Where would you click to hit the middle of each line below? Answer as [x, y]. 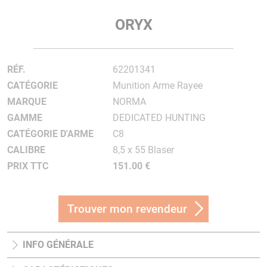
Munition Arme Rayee [157, 86]
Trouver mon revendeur [127, 209]
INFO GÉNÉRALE [58, 245]
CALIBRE [26, 150]
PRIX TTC [28, 166]
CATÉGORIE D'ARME [50, 134]
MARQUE [27, 102]
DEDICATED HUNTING [159, 118]
